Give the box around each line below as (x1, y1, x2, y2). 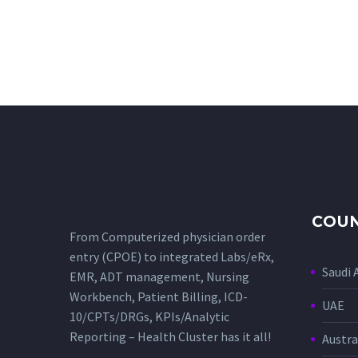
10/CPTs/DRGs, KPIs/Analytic (70, 308, 229, 325)
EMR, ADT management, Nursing (70, 268, 249, 285)
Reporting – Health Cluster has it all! (70, 328, 271, 345)
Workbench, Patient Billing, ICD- (70, 288, 248, 305)
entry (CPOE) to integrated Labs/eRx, (70, 249, 274, 265)
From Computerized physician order (70, 229, 265, 245)
